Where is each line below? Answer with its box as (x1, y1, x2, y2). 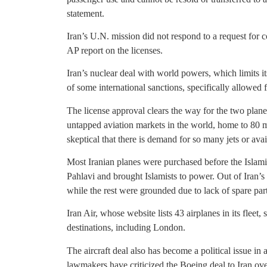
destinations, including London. (67, 222, 185, 233)
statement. (67, 8, 104, 18)
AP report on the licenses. (67, 45, 163, 55)
